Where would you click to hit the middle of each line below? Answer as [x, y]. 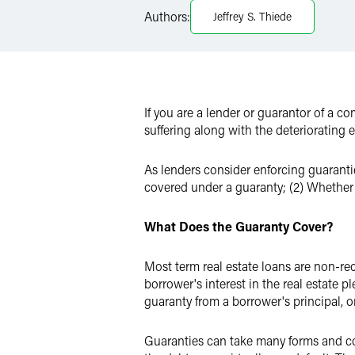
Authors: [167, 16]
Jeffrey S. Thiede [252, 16]
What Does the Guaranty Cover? [239, 226]
